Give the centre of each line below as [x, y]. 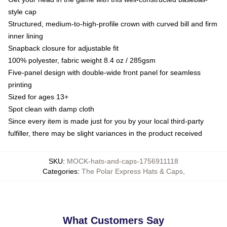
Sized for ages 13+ [38, 97]
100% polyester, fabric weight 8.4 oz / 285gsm [82, 60]
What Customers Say [113, 220]
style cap [22, 12]
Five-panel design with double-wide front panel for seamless [104, 72]
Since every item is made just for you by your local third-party [106, 121]
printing [20, 85]
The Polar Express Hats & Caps [132, 171]
